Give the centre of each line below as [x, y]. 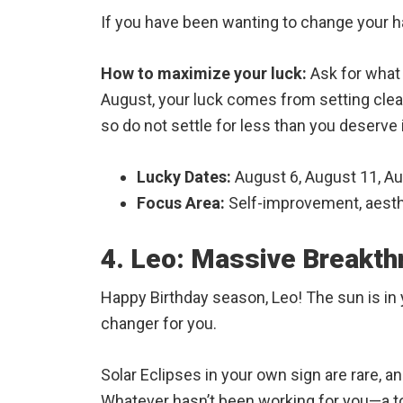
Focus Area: [181, 203]
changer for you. [159, 323]
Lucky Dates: [184, 177]
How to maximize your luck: [204, 73]
